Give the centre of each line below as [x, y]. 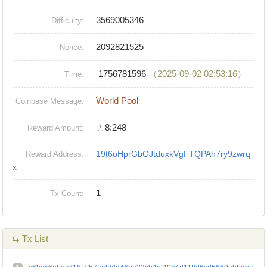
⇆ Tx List [30, 239]
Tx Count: [67, 194]
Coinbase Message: [50, 101]
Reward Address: [55, 154]
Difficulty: [68, 21]
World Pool [117, 101]
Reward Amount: [56, 128]
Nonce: [72, 48]
